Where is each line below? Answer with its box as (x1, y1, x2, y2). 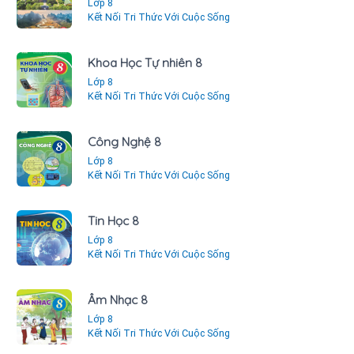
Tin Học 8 (88, 213, 139, 229)
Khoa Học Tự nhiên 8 (88, 55, 202, 71)
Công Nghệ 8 (88, 134, 161, 150)
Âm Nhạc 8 (88, 292, 148, 308)
